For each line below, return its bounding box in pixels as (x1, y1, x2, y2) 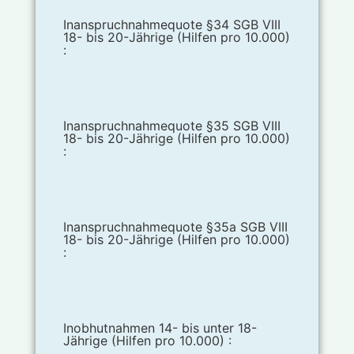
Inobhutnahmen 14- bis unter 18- (62, 320, 257, 337)
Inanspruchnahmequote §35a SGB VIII (62, 219, 288, 235)
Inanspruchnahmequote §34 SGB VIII (62, 17, 281, 33)
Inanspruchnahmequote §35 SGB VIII (62, 118, 281, 134)
